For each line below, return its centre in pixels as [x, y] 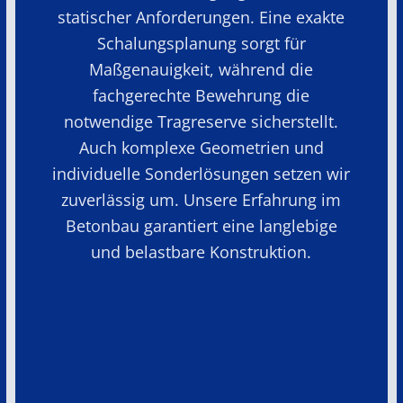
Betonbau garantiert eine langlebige [201, 225]
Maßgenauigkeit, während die [201, 69]
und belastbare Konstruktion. [201, 251]
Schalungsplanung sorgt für [201, 43]
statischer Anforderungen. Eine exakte [201, 17]
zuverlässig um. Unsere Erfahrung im [201, 199]
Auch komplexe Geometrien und [201, 147]
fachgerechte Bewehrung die [201, 95]
